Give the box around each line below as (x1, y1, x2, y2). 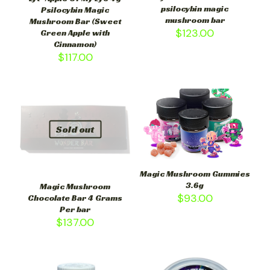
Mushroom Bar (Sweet (29, 16, 121, 27)
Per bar (60, 203, 91, 215)
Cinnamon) (53, 39, 97, 50)
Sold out (56, 122, 95, 136)
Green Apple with (40, 27, 110, 39)
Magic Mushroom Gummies (139, 168, 250, 180)
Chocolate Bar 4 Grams (28, 192, 123, 203)
